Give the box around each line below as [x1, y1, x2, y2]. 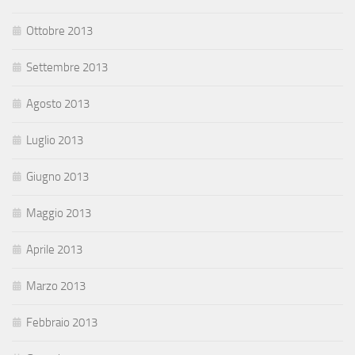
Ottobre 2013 [26, 24, 93, 39]
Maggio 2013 [26, 206, 91, 221]
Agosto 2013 [26, 97, 90, 112]
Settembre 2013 [26, 60, 108, 75]
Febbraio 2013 [26, 315, 97, 330]
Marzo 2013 [26, 279, 86, 294]
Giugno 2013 [26, 170, 89, 185]
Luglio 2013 [26, 133, 83, 148]
